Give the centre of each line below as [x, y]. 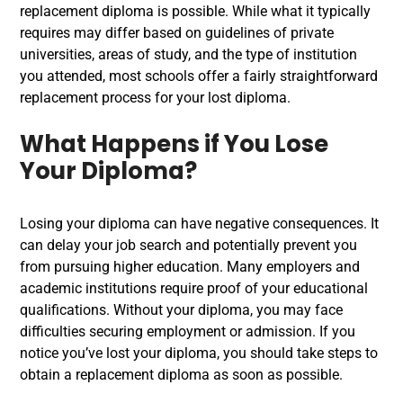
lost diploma [247, 98]
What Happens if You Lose [174, 144]
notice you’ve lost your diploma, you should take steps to [199, 353]
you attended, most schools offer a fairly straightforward [199, 76]
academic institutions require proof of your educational [194, 288]
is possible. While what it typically [262, 11]
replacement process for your [114, 98]
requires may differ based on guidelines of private [177, 33]
